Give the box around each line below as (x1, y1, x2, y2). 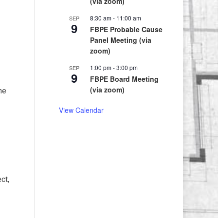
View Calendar (58, 105, 104, 115)
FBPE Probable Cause (90, 24, 163, 34)
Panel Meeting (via (90, 35, 151, 45)
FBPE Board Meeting (90, 74, 159, 84)
